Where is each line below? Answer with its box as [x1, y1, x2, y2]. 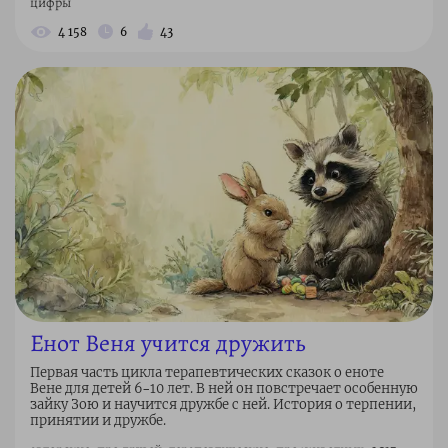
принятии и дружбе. [30, 412, 166, 430]
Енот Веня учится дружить [30, 327, 305, 360]
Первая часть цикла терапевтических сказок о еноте [30, 364, 384, 382]
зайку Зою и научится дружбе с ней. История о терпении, [30, 396, 416, 414]
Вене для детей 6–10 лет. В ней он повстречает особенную [30, 380, 418, 398]
